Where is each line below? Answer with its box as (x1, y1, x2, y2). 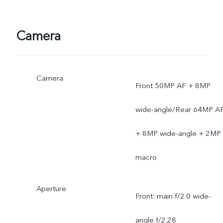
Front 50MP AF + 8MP (135, 81, 211, 91)
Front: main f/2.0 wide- (135, 191, 211, 202)
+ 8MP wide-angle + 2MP (135, 128, 221, 139)
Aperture (36, 184, 66, 194)
